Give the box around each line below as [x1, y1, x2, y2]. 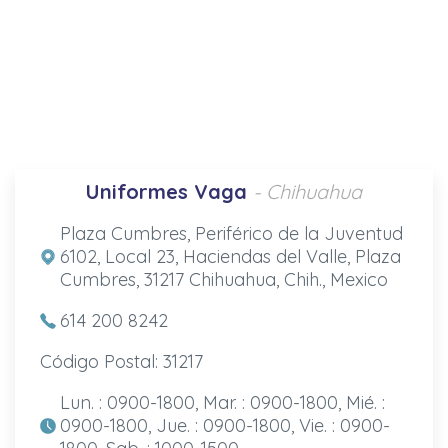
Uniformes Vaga [86, 178, 247, 204]
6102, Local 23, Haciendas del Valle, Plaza [59, 244, 401, 268]
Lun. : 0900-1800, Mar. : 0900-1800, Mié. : [59, 390, 385, 414]
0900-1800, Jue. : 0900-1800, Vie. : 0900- [59, 413, 390, 437]
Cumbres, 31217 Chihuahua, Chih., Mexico [59, 267, 388, 291]
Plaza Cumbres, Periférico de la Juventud [59, 221, 403, 245]
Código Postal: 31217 [39, 349, 203, 373]
